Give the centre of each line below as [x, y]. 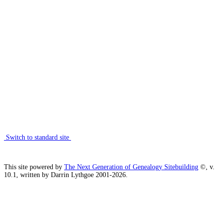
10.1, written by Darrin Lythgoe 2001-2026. [66, 175]
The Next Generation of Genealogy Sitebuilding [131, 167]
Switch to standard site [37, 137]
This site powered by [34, 167]
